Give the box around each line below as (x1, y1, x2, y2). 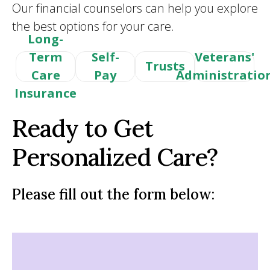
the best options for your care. (12, 17, 174, 34)
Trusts (145, 58, 185, 75)
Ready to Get (12, 112, 153, 143)
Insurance (14, 85, 77, 102)
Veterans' (195, 49, 254, 66)
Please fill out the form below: (12, 184, 215, 204)
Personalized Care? (12, 141, 218, 172)
